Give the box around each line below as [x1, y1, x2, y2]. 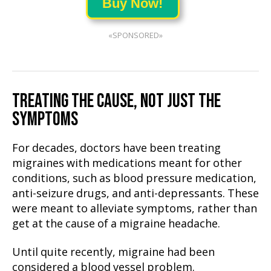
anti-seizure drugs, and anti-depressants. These [12, 186, 259, 201]
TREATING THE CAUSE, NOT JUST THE [12, 89, 221, 113]
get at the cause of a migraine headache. [12, 217, 220, 231]
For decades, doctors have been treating [12, 141, 221, 155]
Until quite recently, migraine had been [12, 246, 215, 260]
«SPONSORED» [108, 30, 163, 41]
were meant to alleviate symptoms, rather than [12, 201, 257, 216]
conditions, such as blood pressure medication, [12, 171, 256, 186]
